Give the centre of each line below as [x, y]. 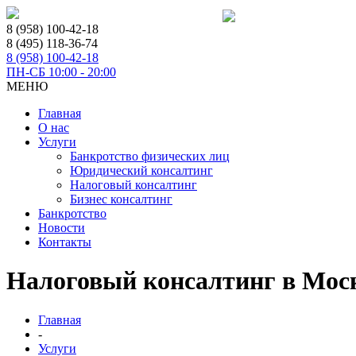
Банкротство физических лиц [150, 156]
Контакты [65, 242]
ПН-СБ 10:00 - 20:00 [61, 72]
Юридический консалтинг [141, 170]
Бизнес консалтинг [121, 199]
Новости [62, 228]
